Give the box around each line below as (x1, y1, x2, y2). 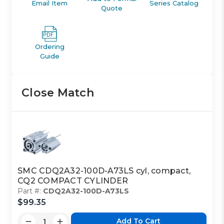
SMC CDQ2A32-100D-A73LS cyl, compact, (17, 165, 191, 175)
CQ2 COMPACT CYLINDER (17, 175, 128, 185)
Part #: (17, 186, 43, 195)
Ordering (34, 42, 64, 50)
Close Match (21, 85, 94, 99)
